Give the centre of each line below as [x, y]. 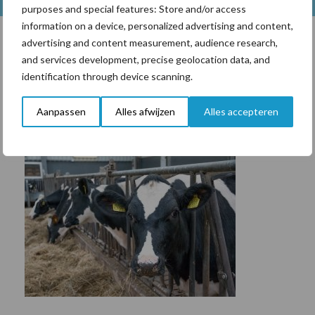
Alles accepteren [242, 111]
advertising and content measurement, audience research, [150, 42]
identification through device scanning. [107, 76]
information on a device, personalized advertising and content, [157, 25]
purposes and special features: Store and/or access [134, 8]
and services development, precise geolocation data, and [146, 59]
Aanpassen [61, 111]
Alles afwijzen [145, 111]
